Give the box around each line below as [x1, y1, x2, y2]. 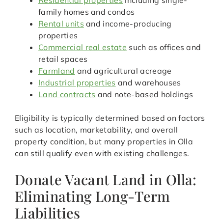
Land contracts [38, 89, 96, 100]
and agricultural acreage [75, 66, 172, 76]
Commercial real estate [38, 42, 127, 53]
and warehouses [115, 78, 181, 88]
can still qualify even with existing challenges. [15, 148, 190, 159]
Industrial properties [38, 78, 116, 88]
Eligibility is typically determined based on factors [15, 113, 205, 123]
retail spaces [38, 54, 88, 64]
